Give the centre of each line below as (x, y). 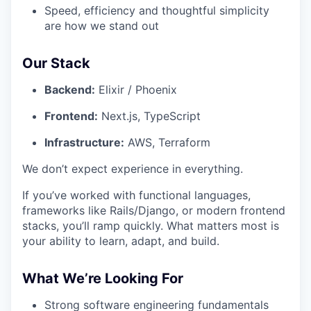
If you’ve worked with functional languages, (136, 195)
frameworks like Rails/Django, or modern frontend (154, 211)
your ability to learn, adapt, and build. (121, 241)
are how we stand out (102, 26)
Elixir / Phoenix (136, 90)
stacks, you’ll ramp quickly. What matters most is (151, 226)
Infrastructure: (84, 143)
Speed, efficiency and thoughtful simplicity (157, 11)
